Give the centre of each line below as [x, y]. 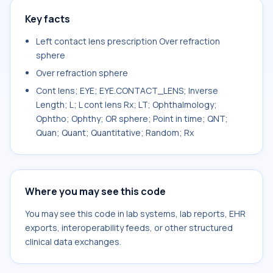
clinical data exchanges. [73, 242]
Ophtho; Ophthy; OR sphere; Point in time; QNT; [132, 119]
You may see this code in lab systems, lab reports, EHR [135, 214]
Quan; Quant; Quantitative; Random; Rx [115, 133]
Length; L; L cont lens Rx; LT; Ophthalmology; [126, 105]
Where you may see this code [95, 191]
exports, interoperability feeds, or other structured [129, 228]
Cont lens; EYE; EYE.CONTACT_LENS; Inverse [127, 90]
